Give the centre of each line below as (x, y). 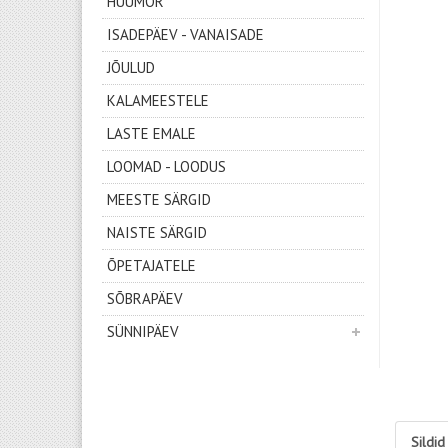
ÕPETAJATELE (151, 265)
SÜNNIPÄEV (143, 331)
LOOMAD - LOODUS (166, 166)
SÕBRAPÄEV (145, 298)
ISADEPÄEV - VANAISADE (185, 34)
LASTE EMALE (151, 133)
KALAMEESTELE (158, 100)
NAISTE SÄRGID (157, 232)
